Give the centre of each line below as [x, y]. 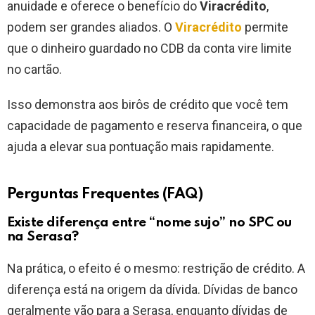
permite [265, 27]
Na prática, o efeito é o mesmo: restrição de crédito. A [156, 269]
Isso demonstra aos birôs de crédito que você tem [148, 105]
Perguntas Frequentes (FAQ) [105, 195]
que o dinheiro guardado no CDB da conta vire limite [149, 49]
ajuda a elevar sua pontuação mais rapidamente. [141, 147]
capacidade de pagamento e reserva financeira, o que [155, 126]
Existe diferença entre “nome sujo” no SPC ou [149, 223]
